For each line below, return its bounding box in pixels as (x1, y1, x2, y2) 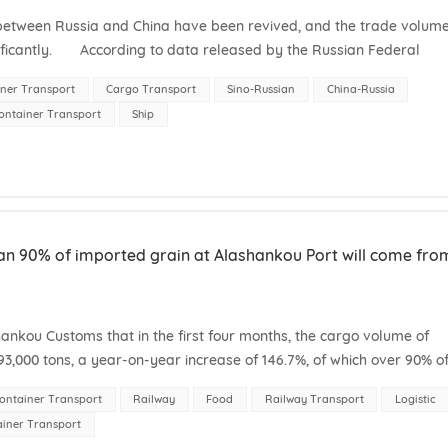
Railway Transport (264, 391, 364, 406)
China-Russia (326, 81, 395, 96)
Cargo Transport (106, 81, 197, 96)
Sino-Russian (227, 81, 296, 96)
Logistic (394, 391, 436, 406)
